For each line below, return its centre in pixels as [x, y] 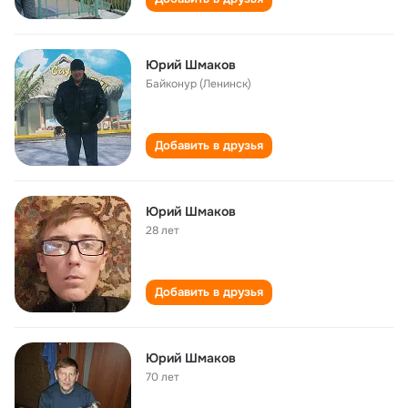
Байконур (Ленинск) [199, 84]
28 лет [163, 230]
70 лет [163, 377]
